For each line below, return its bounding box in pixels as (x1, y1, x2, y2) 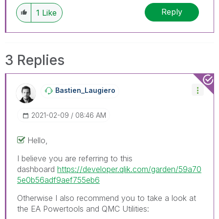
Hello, (27, 135, 50, 145)
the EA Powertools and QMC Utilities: (17, 203, 152, 214)
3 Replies (5, 51, 65, 68)
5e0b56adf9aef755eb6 (17, 175, 100, 185)
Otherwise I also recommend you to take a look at (17, 193, 196, 203)
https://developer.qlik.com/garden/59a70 (57, 164, 201, 174)
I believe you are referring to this (17, 153, 132, 163)
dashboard (17, 164, 57, 174)
